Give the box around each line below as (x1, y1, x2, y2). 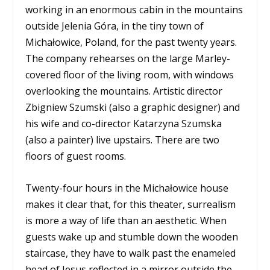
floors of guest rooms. (25, 149, 127, 163)
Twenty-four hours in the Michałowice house (25, 181, 229, 195)
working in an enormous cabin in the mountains (25, 3, 243, 17)
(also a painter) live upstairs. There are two (25, 133, 220, 147)
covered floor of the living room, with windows (25, 68, 234, 82)
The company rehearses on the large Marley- (25, 52, 231, 66)
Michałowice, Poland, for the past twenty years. (25, 36, 237, 49)
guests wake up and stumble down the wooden (25, 230, 239, 244)
